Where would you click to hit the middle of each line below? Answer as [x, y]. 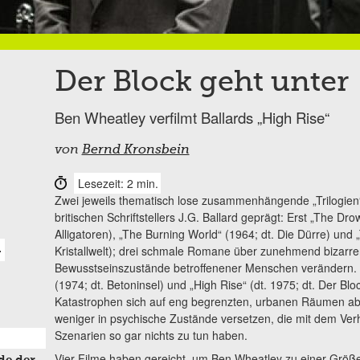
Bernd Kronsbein [135, 150]
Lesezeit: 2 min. [118, 183]
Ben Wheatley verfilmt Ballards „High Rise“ [192, 117]
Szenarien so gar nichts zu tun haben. [151, 335]
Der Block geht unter [201, 82]
